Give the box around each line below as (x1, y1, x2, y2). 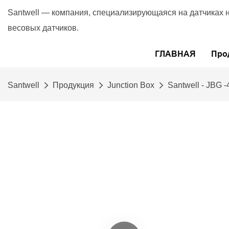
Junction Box (107, 81, 154, 89)
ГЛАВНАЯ (154, 50, 196, 58)
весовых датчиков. (8, 24, 79, 32)
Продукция (53, 81, 94, 89)
